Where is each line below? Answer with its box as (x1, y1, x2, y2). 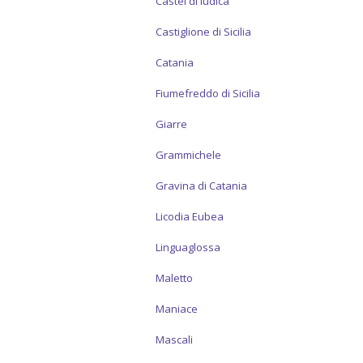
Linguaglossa (156, 240, 220, 254)
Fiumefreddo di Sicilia (156, 86, 260, 100)
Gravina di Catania (156, 178, 247, 193)
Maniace (156, 301, 198, 316)
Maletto (156, 271, 193, 285)
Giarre (156, 117, 187, 131)
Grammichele (156, 147, 221, 162)
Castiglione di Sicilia (156, 24, 251, 39)
